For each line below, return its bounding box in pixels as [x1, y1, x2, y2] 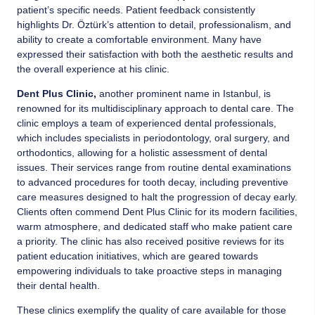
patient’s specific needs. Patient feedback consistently [17, 4, 255, 15]
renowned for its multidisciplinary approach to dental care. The [17, 103, 294, 115]
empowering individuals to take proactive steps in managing [17, 265, 282, 277]
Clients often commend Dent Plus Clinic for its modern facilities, [17, 206, 297, 218]
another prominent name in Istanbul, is [96, 88, 271, 100]
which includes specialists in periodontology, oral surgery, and [17, 132, 290, 144]
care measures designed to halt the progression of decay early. [17, 191, 297, 203]
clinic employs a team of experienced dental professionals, [17, 117, 276, 129]
